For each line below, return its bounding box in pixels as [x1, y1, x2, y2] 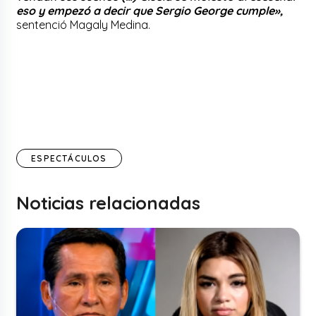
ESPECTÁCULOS [31, 152, 107, 164]
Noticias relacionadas [16, 191, 201, 214]
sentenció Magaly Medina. [16, 17, 151, 32]
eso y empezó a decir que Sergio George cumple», [16, 3, 284, 18]
